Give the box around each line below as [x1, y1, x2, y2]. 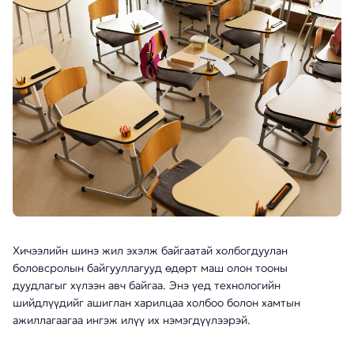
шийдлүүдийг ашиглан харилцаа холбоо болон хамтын [13, 296, 300, 310]
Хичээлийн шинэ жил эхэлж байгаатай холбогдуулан [13, 243, 288, 258]
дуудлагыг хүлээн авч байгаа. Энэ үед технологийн [13, 278, 281, 292]
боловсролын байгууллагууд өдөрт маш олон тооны [13, 261, 288, 275]
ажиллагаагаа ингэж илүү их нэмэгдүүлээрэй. [13, 313, 254, 327]
